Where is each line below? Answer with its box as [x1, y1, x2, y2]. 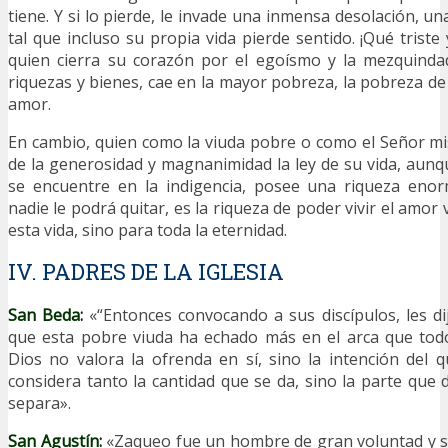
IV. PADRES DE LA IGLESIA [8, 256, 284, 286]
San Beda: [8, 303, 84, 326]
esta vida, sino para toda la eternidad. [8, 218, 287, 241]
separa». [8, 391, 71, 414]
